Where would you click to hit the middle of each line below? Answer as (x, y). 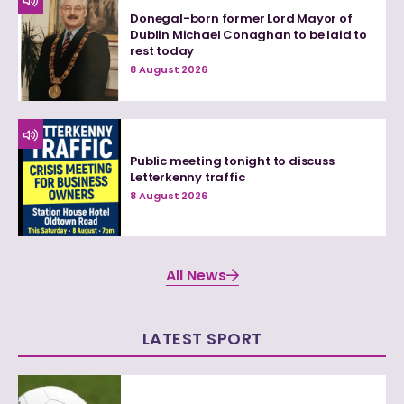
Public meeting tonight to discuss (232, 161)
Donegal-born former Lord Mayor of (241, 18)
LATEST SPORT (202, 338)
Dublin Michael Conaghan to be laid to (248, 34)
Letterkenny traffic (188, 178)
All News (196, 275)
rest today (162, 50)
